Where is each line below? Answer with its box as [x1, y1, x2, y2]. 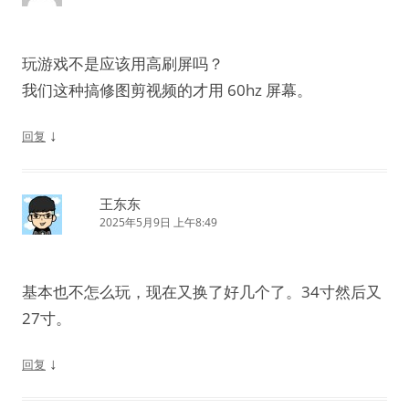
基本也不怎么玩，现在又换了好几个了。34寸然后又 [22, 280, 382, 302]
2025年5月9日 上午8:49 [100, 214, 217, 230]
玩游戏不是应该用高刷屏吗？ [22, 52, 224, 74]
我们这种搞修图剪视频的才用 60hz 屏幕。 [22, 79, 312, 100]
